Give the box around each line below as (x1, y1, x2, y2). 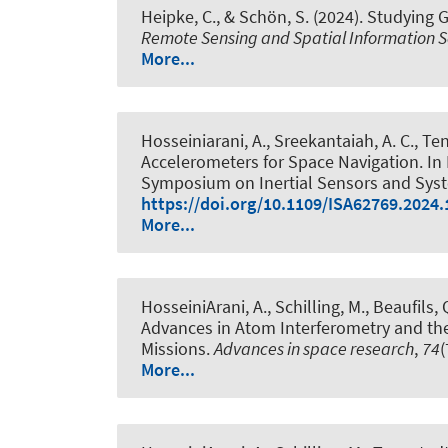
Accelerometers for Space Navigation (141, 150, 419, 174)
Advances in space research (214, 337, 414, 361)
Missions (141, 337, 206, 361)
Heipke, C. (141, 4, 216, 28)
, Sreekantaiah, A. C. (266, 129, 414, 153)
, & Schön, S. (216, 4, 309, 28)
